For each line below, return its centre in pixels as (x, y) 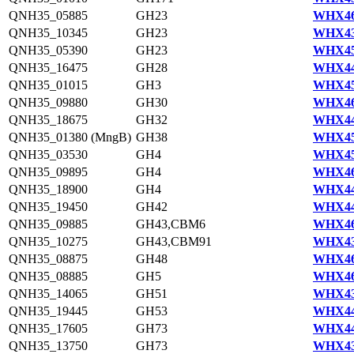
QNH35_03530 (48, 154)
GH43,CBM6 (171, 224)
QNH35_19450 (48, 207)
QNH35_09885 (48, 224)
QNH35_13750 (48, 346)
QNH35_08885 (48, 276)
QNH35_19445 (48, 311)
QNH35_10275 (48, 241)
